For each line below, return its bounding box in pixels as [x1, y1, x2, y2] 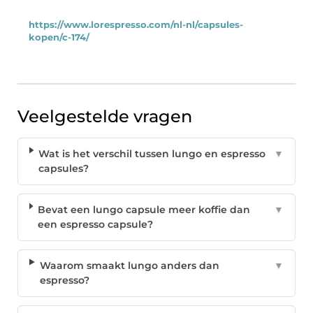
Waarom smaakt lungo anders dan [39, 259, 219, 272]
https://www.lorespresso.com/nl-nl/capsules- [29, 20, 243, 31]
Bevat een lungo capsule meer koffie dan [38, 203, 251, 217]
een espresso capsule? [38, 218, 154, 231]
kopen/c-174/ [29, 32, 89, 43]
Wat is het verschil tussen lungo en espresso [38, 147, 266, 161]
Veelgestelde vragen [17, 106, 192, 127]
